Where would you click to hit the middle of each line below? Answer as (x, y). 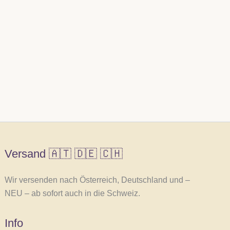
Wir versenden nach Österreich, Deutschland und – (98, 180)
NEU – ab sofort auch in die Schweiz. (73, 193)
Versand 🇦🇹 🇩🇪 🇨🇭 (64, 154)
